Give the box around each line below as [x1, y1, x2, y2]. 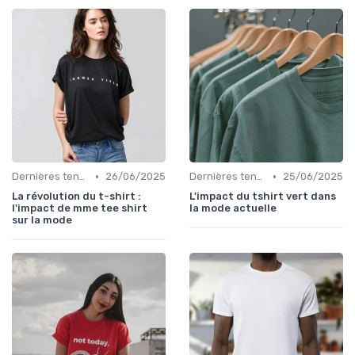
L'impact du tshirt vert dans [189, 190, 336, 203]
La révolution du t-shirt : [12, 190, 141, 203]
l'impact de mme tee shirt [12, 202, 147, 215]
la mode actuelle [189, 202, 277, 215]
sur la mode [12, 214, 72, 227]
